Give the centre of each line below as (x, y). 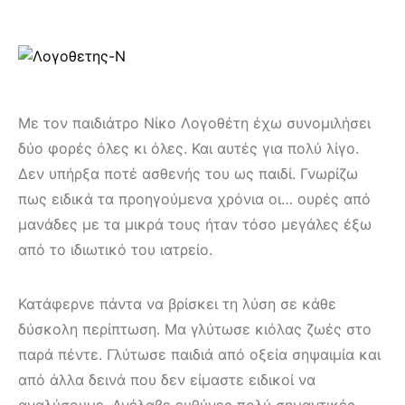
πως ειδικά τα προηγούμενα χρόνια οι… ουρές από (194, 198)
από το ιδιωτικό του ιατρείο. (115, 249)
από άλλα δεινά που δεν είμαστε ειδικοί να (167, 379)
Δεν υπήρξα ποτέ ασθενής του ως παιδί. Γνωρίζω (188, 173)
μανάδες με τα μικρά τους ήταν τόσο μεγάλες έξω (195, 224)
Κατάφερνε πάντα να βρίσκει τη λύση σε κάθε (177, 303)
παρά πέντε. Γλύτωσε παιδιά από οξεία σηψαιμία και (199, 354)
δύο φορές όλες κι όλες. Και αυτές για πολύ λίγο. (188, 148)
